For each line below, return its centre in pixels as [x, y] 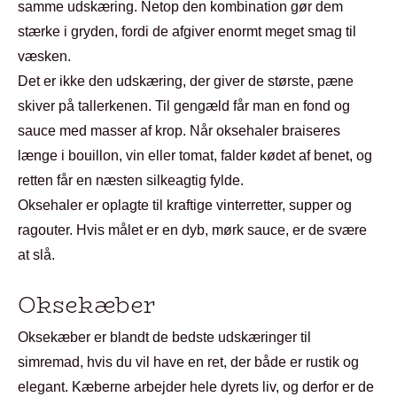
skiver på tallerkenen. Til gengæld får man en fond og [184, 106]
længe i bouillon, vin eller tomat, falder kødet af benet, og [195, 156]
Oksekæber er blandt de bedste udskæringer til [164, 337]
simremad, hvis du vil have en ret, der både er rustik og [188, 362]
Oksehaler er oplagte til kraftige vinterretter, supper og [185, 205]
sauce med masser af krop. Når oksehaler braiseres [179, 131]
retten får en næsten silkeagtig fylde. [131, 180]
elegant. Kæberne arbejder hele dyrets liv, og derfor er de [196, 387]
